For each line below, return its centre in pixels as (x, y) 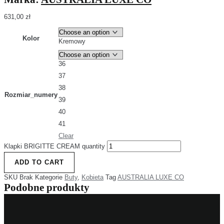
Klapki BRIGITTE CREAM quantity (54, 146)
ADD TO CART (39, 162)
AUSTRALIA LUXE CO (151, 177)
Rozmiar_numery (31, 95)
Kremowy (72, 41)
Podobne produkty (47, 188)
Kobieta (92, 177)
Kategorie (49, 177)
